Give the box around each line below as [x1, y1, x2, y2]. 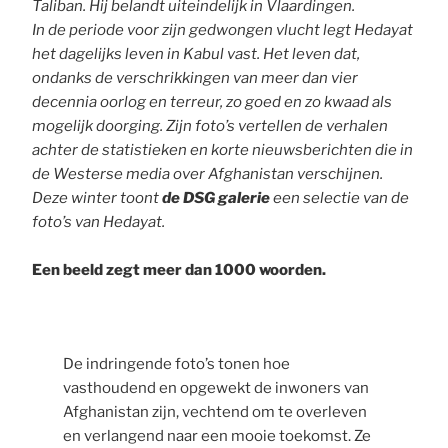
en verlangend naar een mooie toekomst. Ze [62, 427, 371, 446]
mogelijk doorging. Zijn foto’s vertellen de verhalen [32, 116, 389, 135]
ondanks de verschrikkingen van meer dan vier [32, 68, 359, 87]
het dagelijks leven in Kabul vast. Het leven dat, [32, 44, 361, 63]
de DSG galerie [162, 188, 271, 207]
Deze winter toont [32, 188, 163, 207]
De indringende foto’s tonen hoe [62, 355, 290, 374]
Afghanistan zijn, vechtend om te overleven [62, 403, 367, 422]
